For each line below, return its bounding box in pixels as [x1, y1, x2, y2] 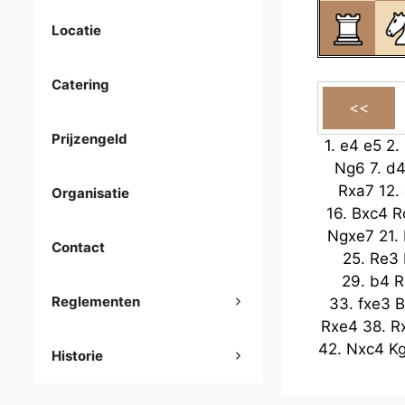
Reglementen [52, 293, 140, 311]
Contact [52, 239, 105, 257]
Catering [52, 76, 109, 94]
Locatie [52, 22, 101, 40]
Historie [52, 347, 103, 365]
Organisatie [52, 184, 129, 202]
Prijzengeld [52, 130, 127, 148]
